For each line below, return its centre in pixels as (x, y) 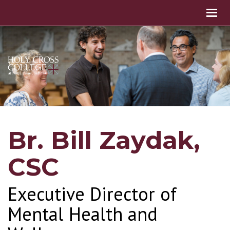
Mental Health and (83, 214)
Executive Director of (92, 194)
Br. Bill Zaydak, (104, 140)
